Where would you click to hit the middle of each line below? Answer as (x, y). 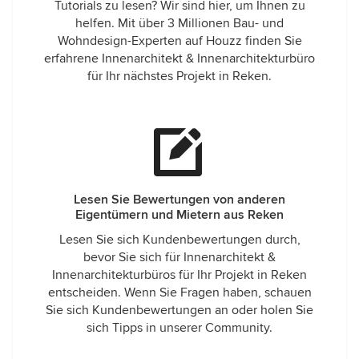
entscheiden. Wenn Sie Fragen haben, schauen (179, 292)
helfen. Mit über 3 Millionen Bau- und (179, 23)
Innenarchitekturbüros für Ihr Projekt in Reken (179, 275)
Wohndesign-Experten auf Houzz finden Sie (179, 41)
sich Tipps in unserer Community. (179, 328)
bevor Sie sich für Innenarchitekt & (179, 257)
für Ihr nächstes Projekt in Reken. (179, 76)
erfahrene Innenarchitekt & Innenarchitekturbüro (179, 58)
